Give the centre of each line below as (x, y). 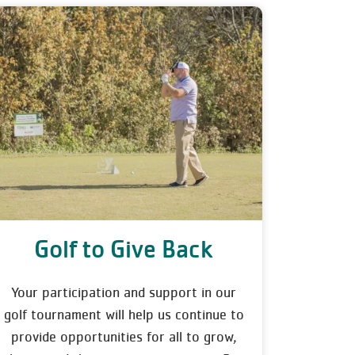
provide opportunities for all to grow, (124, 337)
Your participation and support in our (124, 292)
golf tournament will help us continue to (124, 315)
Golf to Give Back (124, 249)
